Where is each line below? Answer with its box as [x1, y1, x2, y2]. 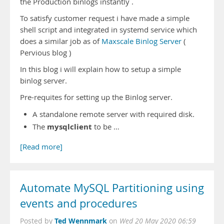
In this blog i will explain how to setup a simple [20, 64, 181, 74]
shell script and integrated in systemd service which [20, 25, 197, 34]
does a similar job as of [20, 36, 101, 46]
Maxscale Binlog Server [101, 36, 181, 46]
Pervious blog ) [20, 48, 71, 57]
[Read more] [20, 142, 62, 151]
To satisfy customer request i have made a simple [20, 13, 189, 23]
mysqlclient [47, 121, 92, 132]
